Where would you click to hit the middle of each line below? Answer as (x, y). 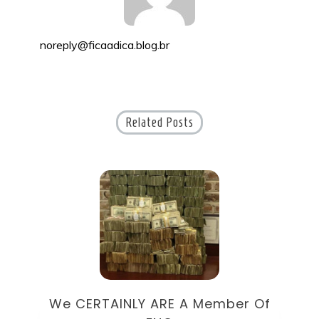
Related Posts (159, 122)
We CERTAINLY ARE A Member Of (159, 304)
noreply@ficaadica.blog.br (105, 45)
